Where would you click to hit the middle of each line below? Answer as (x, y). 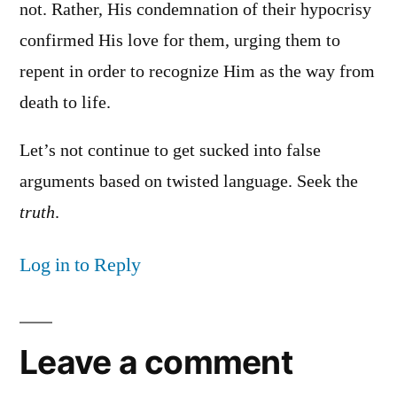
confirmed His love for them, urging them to (180, 40)
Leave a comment (156, 362)
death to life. (65, 102)
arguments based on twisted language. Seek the (189, 182)
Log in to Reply (80, 265)
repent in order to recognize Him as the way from (197, 71)
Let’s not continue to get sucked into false (170, 151)
